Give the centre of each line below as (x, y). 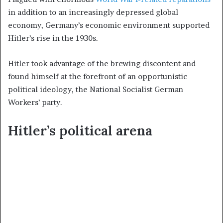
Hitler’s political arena (80, 130)
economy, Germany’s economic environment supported (109, 25)
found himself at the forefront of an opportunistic (98, 76)
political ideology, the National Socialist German (96, 89)
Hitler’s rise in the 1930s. (53, 38)
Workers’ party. (35, 102)
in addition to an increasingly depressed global (93, 12)
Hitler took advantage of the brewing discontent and (102, 63)
